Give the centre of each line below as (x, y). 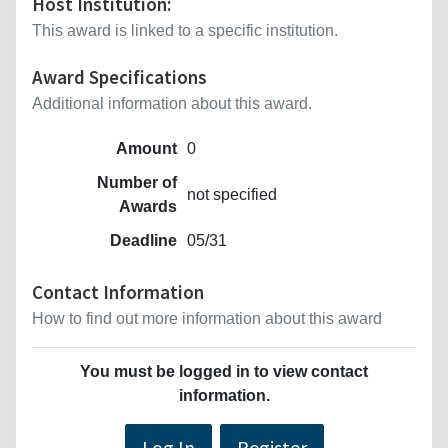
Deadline (143, 240)
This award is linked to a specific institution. (185, 30)
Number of (137, 182)
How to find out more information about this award (207, 318)
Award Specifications (119, 76)
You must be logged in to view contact (224, 371)
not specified (232, 194)
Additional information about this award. (172, 103)
